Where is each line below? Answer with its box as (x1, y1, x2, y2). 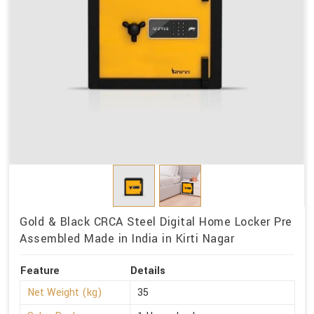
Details (130, 263, 165, 278)
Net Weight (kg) (27, 285, 102, 300)
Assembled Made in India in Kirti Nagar (20, 230, 234, 247)
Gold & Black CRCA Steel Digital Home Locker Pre (20, 213, 292, 230)
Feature (20, 263, 60, 278)
